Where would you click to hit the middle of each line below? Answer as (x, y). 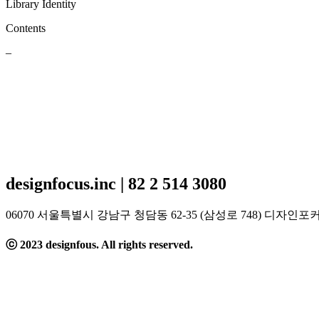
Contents (26, 28)
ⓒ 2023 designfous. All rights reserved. (99, 244)
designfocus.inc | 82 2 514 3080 (116, 183)
